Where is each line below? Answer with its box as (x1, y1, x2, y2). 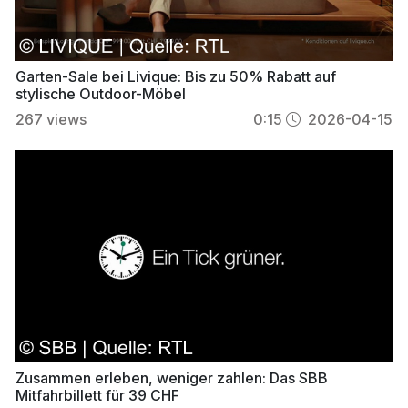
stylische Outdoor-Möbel (15, 84, 186, 103)
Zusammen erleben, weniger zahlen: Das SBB (15, 369, 328, 388)
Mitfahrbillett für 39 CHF (15, 386, 179, 405)
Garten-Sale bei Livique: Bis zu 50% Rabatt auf (15, 66, 336, 86)
